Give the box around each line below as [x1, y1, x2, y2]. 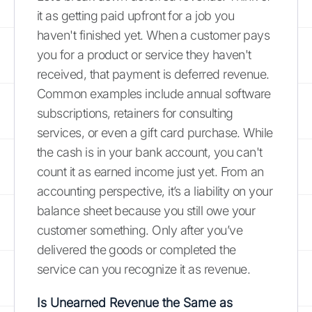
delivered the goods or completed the [37, 242, 236, 257]
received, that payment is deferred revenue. [37, 66, 270, 81]
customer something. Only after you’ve [37, 222, 243, 237]
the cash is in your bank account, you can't [37, 144, 263, 159]
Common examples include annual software [37, 86, 271, 101]
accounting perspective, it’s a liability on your [37, 183, 273, 198]
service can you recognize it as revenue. [37, 261, 251, 276]
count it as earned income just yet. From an [37, 164, 264, 179]
